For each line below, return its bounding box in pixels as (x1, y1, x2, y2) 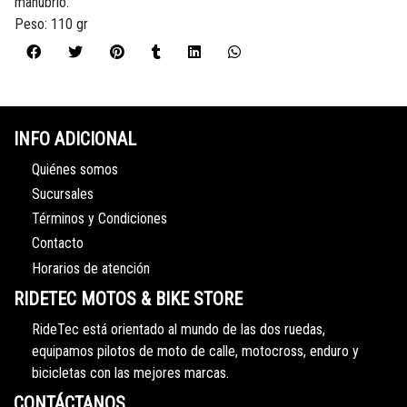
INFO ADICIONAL (14, 128, 136, 151)
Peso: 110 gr (15, 15, 88, 34)
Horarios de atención (32, 259, 150, 277)
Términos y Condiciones (32, 210, 167, 228)
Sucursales (32, 185, 94, 203)
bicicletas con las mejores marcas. (32, 363, 229, 382)
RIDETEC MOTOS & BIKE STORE (14, 288, 243, 311)
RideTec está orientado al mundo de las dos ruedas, (32, 320, 325, 338)
